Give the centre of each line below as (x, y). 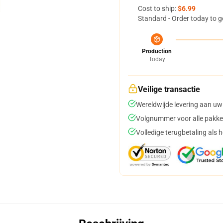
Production (157, 51)
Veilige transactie (169, 89)
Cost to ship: (158, 8)
